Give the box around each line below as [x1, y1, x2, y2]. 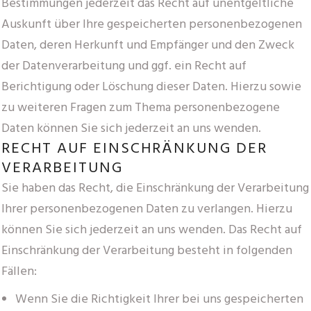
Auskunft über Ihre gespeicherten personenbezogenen [1, 14, 302, 35]
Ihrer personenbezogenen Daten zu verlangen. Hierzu [1, 199, 292, 219]
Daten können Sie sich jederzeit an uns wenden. [1, 118, 261, 139]
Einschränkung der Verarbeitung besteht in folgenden [1, 240, 292, 261]
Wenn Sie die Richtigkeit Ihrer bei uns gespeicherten [15, 289, 303, 310]
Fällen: [1, 261, 37, 282]
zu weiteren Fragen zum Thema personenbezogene [1, 97, 280, 118]
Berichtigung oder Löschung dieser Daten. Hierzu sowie [1, 76, 301, 97]
